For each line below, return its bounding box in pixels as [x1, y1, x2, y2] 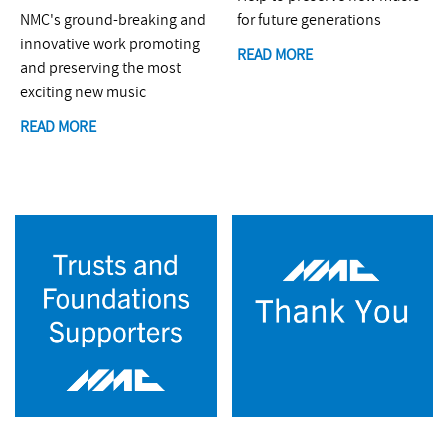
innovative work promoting [20, 36, 200, 53]
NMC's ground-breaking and [20, 12, 206, 29]
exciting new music [20, 84, 146, 101]
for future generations [236, 12, 381, 29]
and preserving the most [20, 60, 181, 77]
